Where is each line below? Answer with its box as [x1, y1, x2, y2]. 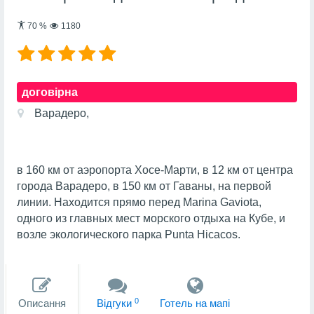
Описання [18, 297, 66, 310]
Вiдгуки [96, 297, 135, 310]
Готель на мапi [160, 297, 231, 310]
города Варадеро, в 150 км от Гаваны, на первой [16, 179, 271, 192]
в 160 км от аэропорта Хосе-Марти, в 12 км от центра [16, 163, 293, 176]
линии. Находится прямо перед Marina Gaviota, [16, 196, 261, 208]
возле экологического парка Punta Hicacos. [16, 228, 240, 240]
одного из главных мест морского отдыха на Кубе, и [16, 212, 285, 224]
